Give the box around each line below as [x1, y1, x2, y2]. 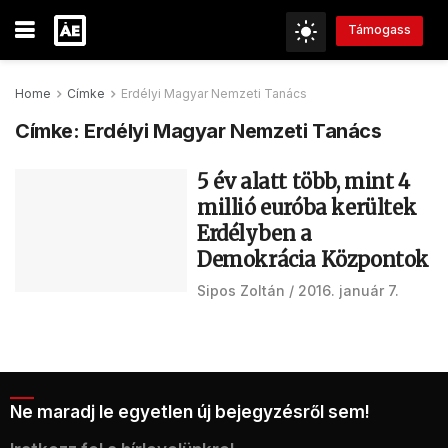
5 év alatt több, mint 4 [197, 169, 410, 194]
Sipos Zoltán [197, 282, 285, 299]
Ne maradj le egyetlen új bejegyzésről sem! [10, 402, 370, 422]
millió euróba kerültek [197, 195, 417, 220]
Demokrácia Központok [197, 247, 430, 272]
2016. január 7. [298, 282, 399, 299]
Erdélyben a [197, 221, 312, 246]
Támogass [348, 22, 411, 38]
